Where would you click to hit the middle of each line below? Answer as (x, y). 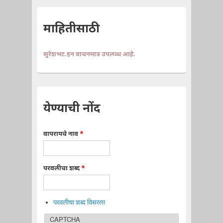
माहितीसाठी (71, 30)
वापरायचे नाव (61, 134)
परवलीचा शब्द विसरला (79, 203)
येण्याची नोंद (71, 109)
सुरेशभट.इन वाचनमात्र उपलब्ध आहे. (89, 55)
